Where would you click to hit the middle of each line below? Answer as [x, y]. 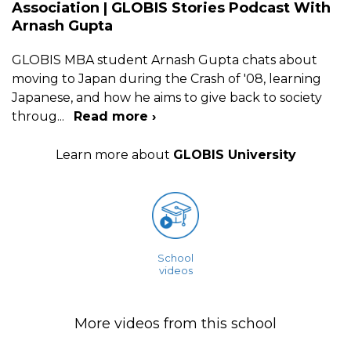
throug [34, 116]
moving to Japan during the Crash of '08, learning [166, 78]
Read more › [115, 116]
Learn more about [114, 154]
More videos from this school [175, 323]
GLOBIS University [234, 154]
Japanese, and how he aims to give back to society [167, 97]
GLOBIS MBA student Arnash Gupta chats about [165, 60]
